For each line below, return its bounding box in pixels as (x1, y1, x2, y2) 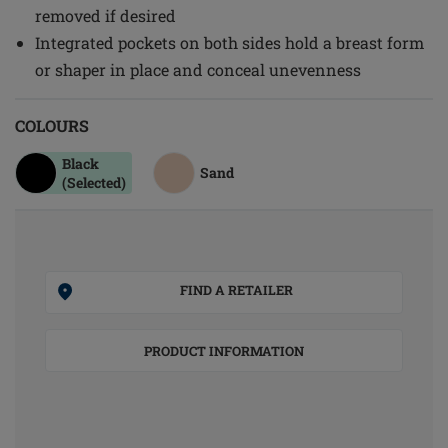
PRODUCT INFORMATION (144, 342, 304, 360)
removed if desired (35, 5, 176, 26)
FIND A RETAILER (180, 281, 293, 299)
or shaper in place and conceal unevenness (35, 59, 361, 80)
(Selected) (62, 173, 126, 192)
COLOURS (15, 115, 89, 136)
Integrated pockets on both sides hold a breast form (35, 32, 424, 53)
